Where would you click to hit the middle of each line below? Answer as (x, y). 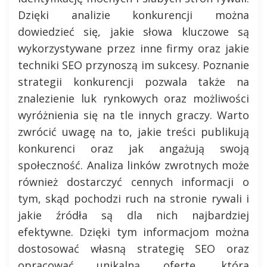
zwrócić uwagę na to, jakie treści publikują (133, 132)
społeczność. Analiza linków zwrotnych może (133, 165)
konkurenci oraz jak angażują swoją (133, 148)
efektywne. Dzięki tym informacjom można (133, 232)
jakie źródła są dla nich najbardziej (133, 215)
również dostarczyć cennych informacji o (133, 182)
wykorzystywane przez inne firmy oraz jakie (133, 48)
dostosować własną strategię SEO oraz (133, 249)
